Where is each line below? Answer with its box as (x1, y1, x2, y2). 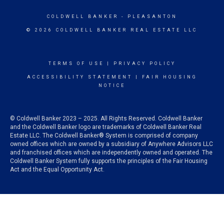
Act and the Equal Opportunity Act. (10, 166, 104, 173)
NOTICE (98, 83, 125, 88)
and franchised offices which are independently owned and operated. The (10, 149, 212, 156)
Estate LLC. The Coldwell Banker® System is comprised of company (10, 132, 198, 139)
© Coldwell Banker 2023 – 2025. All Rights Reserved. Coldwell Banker (10, 115, 202, 122)
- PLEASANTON (118, 14, 177, 19)
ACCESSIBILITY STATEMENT (26, 74, 132, 79)
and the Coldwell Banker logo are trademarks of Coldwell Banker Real (10, 123, 201, 130)
